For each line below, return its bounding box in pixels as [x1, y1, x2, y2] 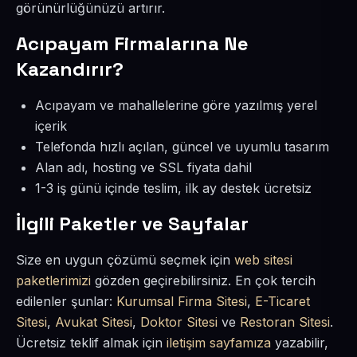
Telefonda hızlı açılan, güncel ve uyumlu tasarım [35, 139, 329, 155]
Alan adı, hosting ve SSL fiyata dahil [35, 159, 252, 175]
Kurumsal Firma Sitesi [116, 293, 247, 309]
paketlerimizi [16, 273, 91, 288]
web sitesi [234, 252, 292, 268]
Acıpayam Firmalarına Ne [16, 31, 249, 56]
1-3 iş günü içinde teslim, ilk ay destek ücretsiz [35, 180, 312, 196]
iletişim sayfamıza [167, 335, 271, 351]
